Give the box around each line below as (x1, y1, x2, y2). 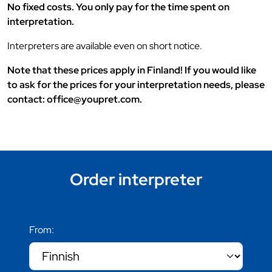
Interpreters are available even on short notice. (7, 39, 202, 53)
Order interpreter (70, 169, 202, 191)
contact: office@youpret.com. (7, 93, 142, 106)
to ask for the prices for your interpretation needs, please (7, 78, 265, 92)
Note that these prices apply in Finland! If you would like (7, 64, 256, 77)
